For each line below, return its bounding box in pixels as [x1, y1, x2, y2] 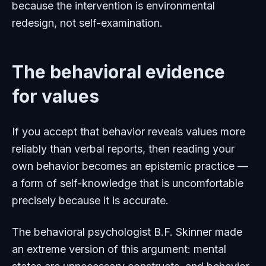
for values [12, 85, 99, 107]
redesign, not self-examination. [12, 17, 163, 29]
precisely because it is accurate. [12, 194, 169, 207]
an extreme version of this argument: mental [12, 243, 226, 255]
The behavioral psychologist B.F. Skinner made [12, 226, 242, 238]
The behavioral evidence [12, 61, 225, 83]
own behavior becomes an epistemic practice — [12, 160, 248, 172]
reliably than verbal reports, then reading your [12, 142, 235, 155]
